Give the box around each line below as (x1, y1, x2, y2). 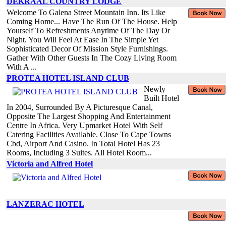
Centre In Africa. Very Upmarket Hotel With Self (7, 121, 162, 130)
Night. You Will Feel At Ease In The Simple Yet (7, 35, 158, 44)
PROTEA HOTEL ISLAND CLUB (7, 73, 129, 82)
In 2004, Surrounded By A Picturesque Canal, (7, 102, 153, 111)
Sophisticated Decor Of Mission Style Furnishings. (7, 44, 168, 53)
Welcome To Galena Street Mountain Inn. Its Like (7, 8, 165, 17)
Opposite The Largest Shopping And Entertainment (7, 111, 171, 121)
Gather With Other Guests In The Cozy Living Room (7, 53, 177, 62)
